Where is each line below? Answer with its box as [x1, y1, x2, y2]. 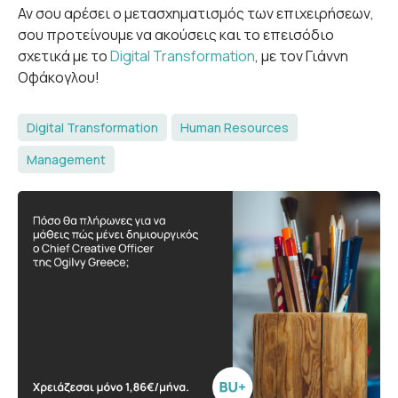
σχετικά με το [18, 46, 110, 67]
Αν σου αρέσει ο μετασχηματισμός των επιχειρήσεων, [18, 4, 374, 24]
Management [27, 151, 106, 169]
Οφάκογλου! [18, 68, 99, 88]
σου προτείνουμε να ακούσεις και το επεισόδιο [18, 25, 334, 45]
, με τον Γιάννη [255, 46, 348, 67]
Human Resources [180, 119, 289, 137]
